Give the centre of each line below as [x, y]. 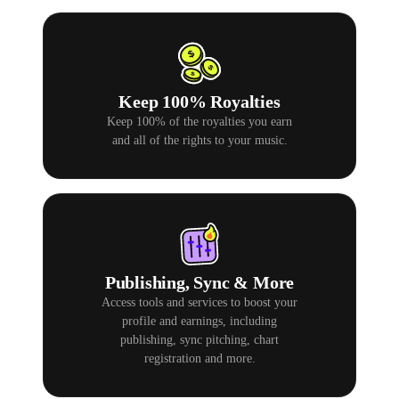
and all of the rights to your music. [199, 141]
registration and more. [199, 359]
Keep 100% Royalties [199, 102]
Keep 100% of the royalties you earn [199, 122]
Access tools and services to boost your [199, 303]
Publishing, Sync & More [199, 283]
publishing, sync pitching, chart [199, 340]
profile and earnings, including [199, 322]
